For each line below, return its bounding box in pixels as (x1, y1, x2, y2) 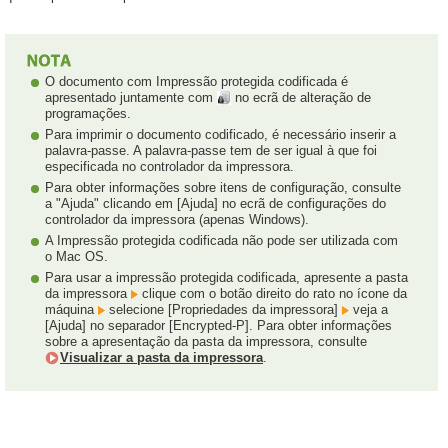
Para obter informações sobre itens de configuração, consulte (45, 179, 401, 195)
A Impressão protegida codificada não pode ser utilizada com (45, 232, 398, 248)
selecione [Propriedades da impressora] (105, 301, 342, 317)
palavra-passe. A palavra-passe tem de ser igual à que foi (45, 142, 377, 158)
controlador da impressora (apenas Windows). (45, 211, 309, 227)
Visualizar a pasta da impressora (60, 349, 263, 365)
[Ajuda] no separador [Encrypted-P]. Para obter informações (45, 317, 392, 333)
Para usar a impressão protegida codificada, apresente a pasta (45, 269, 408, 285)
